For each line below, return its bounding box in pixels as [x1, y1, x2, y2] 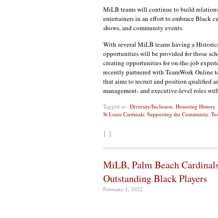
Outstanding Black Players [103, 172, 207, 185]
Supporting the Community [147, 110, 208, 118]
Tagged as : [103, 103, 130, 110]
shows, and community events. [103, 23, 183, 33]
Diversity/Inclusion [130, 103, 173, 110]
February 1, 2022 [103, 185, 143, 193]
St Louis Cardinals [103, 110, 144, 118]
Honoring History [176, 103, 215, 110]
